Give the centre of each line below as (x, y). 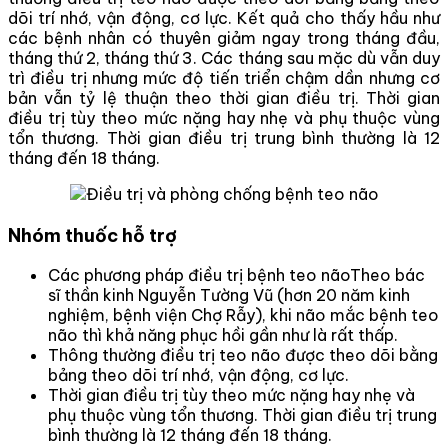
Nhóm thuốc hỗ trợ (92, 236)
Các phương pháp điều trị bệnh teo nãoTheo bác (236, 275)
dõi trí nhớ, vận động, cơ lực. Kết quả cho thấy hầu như (224, 18)
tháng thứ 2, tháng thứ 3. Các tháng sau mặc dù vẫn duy (224, 58)
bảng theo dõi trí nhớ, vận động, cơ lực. (198, 375)
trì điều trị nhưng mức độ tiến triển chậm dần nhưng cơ (224, 78)
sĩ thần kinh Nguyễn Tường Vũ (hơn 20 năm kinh (229, 295)
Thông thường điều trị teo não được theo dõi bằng (243, 355)
